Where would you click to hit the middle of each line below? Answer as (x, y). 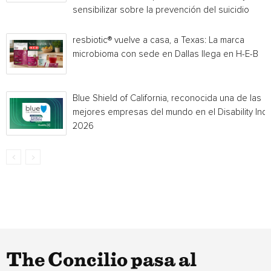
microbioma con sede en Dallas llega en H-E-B (165, 54)
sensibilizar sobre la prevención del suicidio (161, 10)
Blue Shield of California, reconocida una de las (167, 98)
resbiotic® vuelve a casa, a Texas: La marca (158, 40)
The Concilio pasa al (101, 261)
